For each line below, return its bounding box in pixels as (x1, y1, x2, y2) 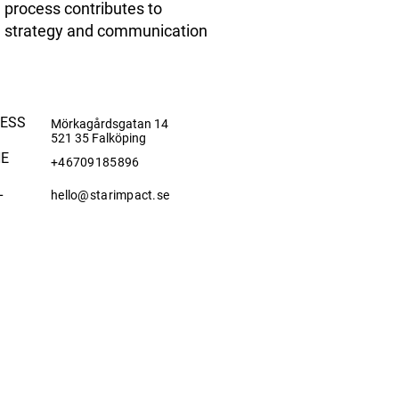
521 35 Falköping (51, 131, 146, 145)
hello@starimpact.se (51, 188, 170, 202)
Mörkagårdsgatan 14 (51, 117, 171, 131)
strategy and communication (4, 21, 208, 40)
